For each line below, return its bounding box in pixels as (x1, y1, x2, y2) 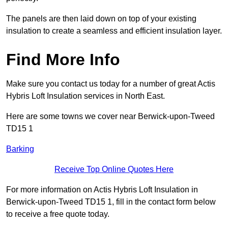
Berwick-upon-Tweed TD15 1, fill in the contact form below (6, 197, 216, 207)
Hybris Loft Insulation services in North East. (6, 92, 165, 101)
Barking (6, 145, 34, 154)
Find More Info (6, 50, 120, 69)
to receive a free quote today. (6, 210, 109, 219)
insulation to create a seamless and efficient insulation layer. (6, 26, 222, 36)
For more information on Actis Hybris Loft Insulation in (6, 185, 198, 194)
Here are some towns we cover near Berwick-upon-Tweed (6, 112, 215, 121)
